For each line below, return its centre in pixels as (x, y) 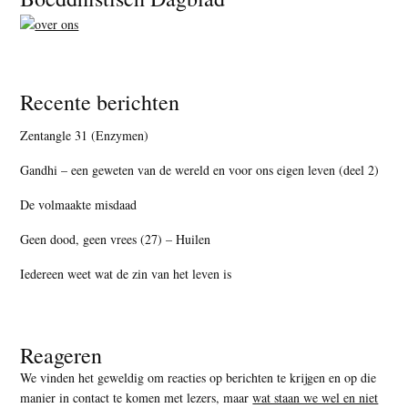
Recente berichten (100, 102)
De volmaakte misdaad (79, 204)
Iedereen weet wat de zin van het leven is (126, 273)
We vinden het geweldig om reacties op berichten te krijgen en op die (199, 377)
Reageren (61, 355)
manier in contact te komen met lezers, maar (137, 397)
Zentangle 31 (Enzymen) (85, 135)
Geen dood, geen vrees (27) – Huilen (116, 239)
